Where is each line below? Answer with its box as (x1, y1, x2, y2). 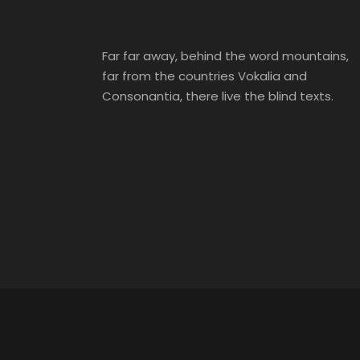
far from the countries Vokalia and (102, 67, 307, 84)
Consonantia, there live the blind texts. (102, 88, 333, 104)
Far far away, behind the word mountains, (102, 47, 349, 64)
